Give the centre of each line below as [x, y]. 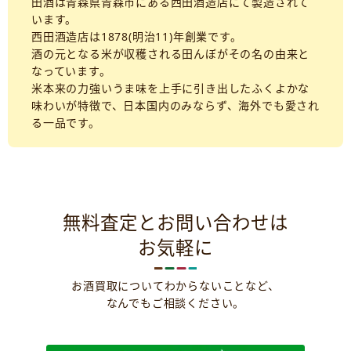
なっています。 [71, 71]
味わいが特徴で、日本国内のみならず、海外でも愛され [176, 105]
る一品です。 [66, 123]
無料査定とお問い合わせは [175, 223]
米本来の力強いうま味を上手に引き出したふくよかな [171, 88]
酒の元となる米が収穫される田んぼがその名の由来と [171, 54]
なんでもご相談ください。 [175, 303]
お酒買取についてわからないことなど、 [175, 286]
